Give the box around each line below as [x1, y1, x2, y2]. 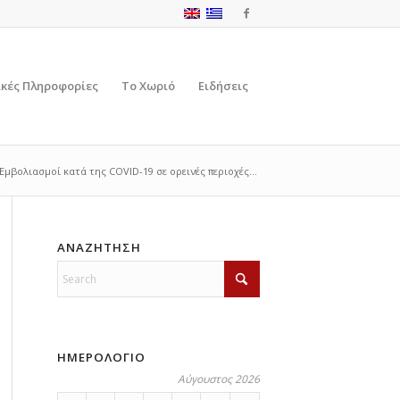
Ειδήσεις [198, 78, 248, 94]
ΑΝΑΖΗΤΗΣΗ [56, 239, 141, 255]
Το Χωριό [121, 78, 175, 94]
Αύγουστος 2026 [177, 371, 260, 387]
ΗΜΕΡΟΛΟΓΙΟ [56, 349, 146, 365]
